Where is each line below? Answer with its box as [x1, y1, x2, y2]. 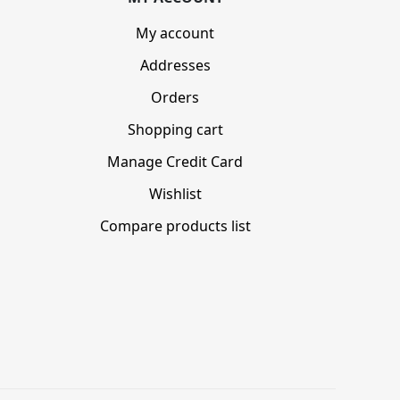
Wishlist [148, 184, 202, 204]
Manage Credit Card [107, 152, 243, 172]
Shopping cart [127, 120, 223, 140]
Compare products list [99, 216, 251, 237]
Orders [151, 87, 199, 108]
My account [136, 23, 214, 44]
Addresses [139, 55, 211, 76]
